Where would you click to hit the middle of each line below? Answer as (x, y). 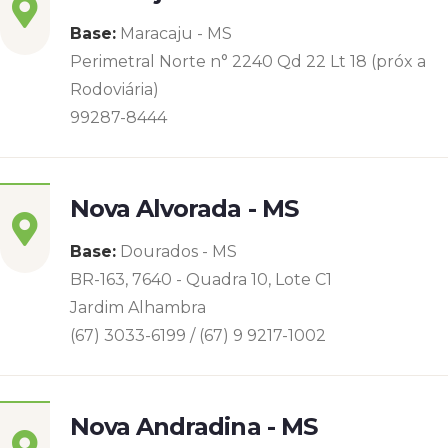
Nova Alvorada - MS (184, 208)
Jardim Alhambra (138, 307)
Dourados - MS (176, 251)
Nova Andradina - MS (193, 426)
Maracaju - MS (174, 33)
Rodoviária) (114, 89)
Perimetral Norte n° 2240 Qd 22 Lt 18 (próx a (248, 61)
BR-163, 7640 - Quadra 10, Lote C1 (201, 279)
